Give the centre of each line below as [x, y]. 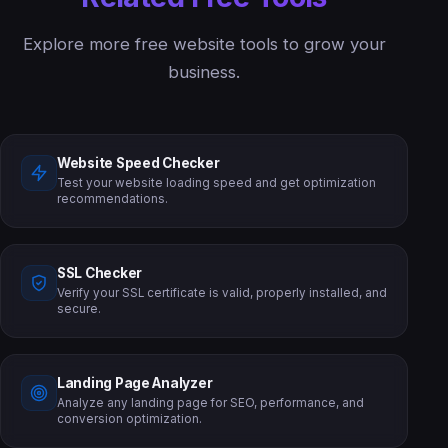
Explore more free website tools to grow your [204, 43]
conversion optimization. [129, 418]
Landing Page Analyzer [135, 382]
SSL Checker [100, 272]
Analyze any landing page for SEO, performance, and [210, 402]
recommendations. [112, 198]
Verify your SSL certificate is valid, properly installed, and [222, 292]
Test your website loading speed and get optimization [216, 182]
